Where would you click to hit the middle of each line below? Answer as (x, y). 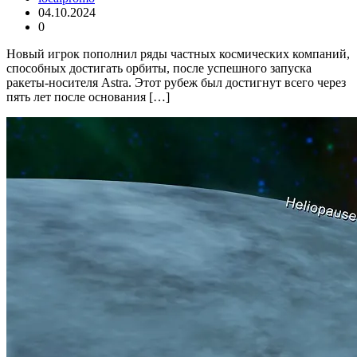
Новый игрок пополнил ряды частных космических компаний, (178, 54)
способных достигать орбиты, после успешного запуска (159, 69)
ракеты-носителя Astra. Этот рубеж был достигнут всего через (176, 83)
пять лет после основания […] (88, 97)
